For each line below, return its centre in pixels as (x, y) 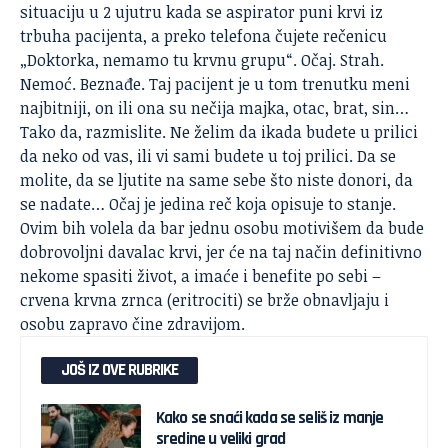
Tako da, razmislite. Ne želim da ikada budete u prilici (219, 131)
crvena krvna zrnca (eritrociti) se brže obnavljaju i (204, 299)
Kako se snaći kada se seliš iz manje (270, 417)
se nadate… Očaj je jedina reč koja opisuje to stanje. (208, 203)
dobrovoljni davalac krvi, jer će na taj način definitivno (221, 251)
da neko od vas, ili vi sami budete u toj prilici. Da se (208, 155)
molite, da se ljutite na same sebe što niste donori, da (216, 179)
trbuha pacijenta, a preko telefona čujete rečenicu (203, 35)
